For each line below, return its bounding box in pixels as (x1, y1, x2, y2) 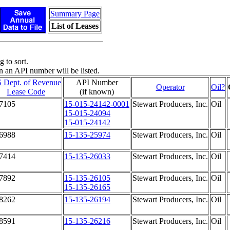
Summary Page (50, 9, 100, 18)
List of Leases (51, 22, 99, 30)
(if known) (80, 87, 114, 96)
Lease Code (7, 87, 45, 96)
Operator (156, 83, 185, 91)
